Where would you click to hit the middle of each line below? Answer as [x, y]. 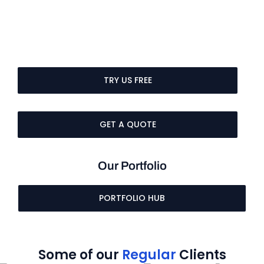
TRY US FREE [128, 80]
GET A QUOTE [128, 125]
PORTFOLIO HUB [132, 198]
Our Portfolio [132, 166]
